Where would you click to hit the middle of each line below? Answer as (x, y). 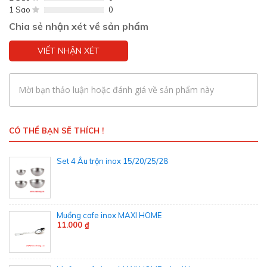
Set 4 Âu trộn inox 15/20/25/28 (112, 161)
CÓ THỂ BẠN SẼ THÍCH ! (56, 131)
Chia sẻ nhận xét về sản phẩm (79, 27)
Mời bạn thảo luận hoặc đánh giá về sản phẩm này (117, 90)
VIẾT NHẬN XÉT (69, 51)
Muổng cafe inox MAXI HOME (109, 215)
